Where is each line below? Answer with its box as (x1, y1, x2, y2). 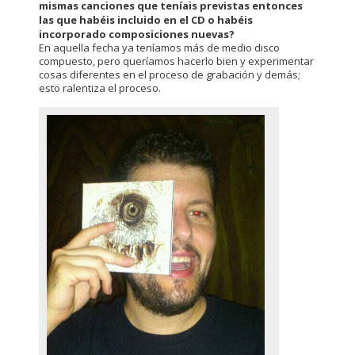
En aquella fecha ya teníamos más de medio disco (39, 40, 280, 55)
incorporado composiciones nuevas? (39, 27, 235, 42)
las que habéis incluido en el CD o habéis (39, 13, 253, 28)
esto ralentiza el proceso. (39, 81, 161, 96)
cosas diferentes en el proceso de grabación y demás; (39, 67, 300, 82)
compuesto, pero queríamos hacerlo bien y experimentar (39, 54, 314, 69)
